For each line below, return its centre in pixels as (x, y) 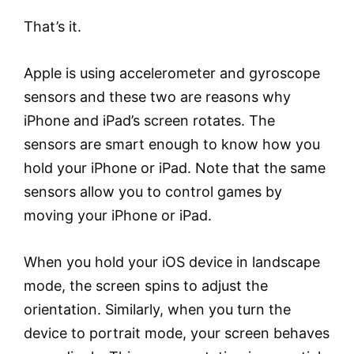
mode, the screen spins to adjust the (146, 286)
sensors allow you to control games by (153, 192)
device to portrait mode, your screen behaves (177, 333)
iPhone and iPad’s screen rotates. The (149, 121)
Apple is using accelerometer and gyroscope (172, 73)
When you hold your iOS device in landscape (172, 262)
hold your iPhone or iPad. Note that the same (175, 168)
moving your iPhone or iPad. (118, 216)
